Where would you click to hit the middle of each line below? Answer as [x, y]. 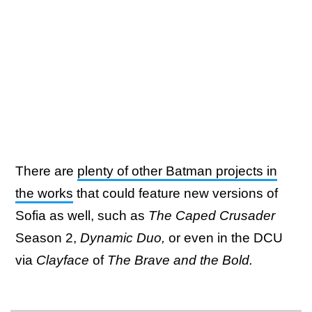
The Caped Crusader [212, 216]
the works [44, 194]
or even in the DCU [224, 238]
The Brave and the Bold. [180, 260]
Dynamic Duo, [123, 238]
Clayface [63, 260]
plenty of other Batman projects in [177, 171]
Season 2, [48, 238]
